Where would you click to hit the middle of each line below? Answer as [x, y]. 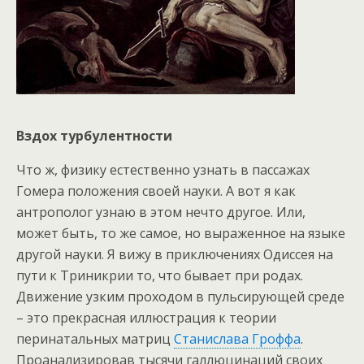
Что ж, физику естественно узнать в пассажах [163, 170]
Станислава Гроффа [237, 339]
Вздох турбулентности [94, 136]
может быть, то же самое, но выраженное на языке [181, 234]
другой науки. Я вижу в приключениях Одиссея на [175, 255]
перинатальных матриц [95, 339]
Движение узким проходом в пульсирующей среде [180, 297]
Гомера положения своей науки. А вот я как [156, 191]
